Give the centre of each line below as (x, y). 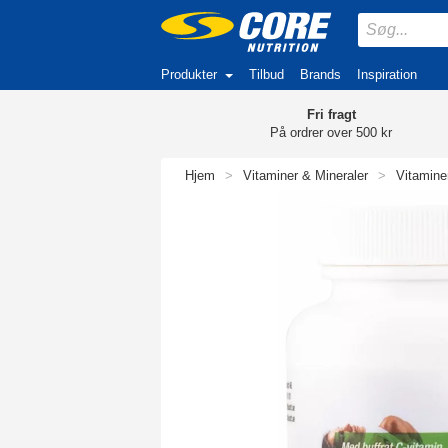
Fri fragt (331, 114)
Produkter (189, 74)
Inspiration (387, 74)
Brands (320, 74)
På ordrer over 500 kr (331, 132)
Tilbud (266, 74)
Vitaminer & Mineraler (305, 175)
